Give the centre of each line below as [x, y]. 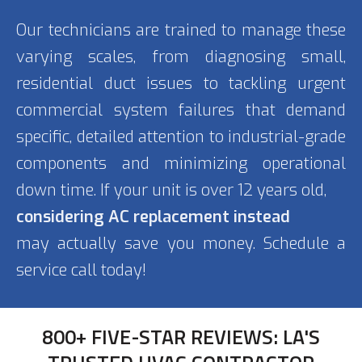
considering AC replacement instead [153, 217]
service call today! [81, 271]
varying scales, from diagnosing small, [181, 57]
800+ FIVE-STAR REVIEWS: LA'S [181, 337]
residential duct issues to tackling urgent [181, 84]
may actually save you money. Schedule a [181, 244]
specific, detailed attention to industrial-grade [181, 137]
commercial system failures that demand [181, 111]
